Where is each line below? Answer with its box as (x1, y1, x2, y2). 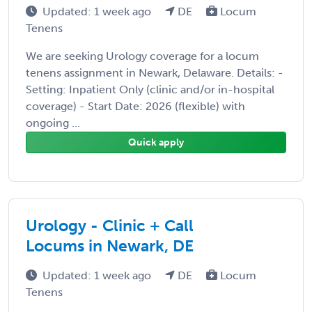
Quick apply (128, 136, 184, 148)
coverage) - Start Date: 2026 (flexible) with (26, 99, 245, 113)
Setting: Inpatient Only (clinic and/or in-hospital (26, 82, 274, 96)
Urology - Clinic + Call (26, 215, 194, 235)
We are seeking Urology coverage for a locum (26, 49, 259, 63)
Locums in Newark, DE (26, 235, 194, 256)
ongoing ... (26, 116, 80, 130)
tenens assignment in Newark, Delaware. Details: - (26, 65, 283, 79)
